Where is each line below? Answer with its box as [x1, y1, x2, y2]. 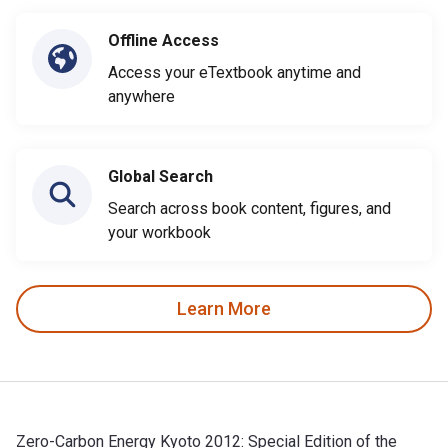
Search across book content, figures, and [108, 198, 391, 218]
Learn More [177, 298, 271, 320]
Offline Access [108, 30, 219, 50]
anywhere [108, 86, 175, 106]
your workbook [108, 222, 211, 242]
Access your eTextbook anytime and [108, 62, 361, 82]
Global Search [108, 166, 213, 186]
